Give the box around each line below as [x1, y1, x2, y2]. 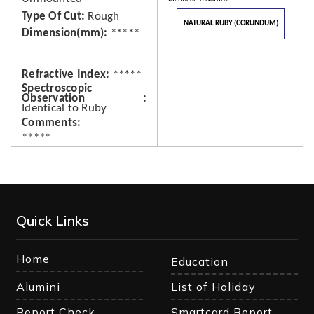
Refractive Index [22, 68, 106, 81]
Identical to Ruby [22, 102, 107, 114]
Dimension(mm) [22, 27, 104, 40]
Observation [22, 92, 85, 104]
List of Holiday [171, 280, 257, 294]
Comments [22, 117, 77, 130]
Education [171, 254, 229, 268]
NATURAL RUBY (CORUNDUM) [183, 20, 278, 27]
